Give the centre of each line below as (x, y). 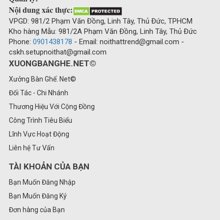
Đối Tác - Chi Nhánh (39, 93)
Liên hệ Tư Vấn (32, 148)
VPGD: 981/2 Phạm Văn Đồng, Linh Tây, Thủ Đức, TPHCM (101, 21)
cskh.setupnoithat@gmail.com (58, 52)
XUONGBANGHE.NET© (53, 63)
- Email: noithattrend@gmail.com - (128, 41)
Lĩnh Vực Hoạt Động (39, 134)
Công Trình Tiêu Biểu (41, 120)
